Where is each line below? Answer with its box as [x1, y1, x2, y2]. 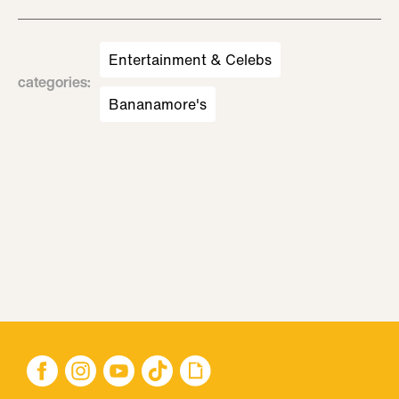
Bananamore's [109, 94, 207, 115]
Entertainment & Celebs [109, 49, 272, 70]
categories [18, 71, 87, 93]
